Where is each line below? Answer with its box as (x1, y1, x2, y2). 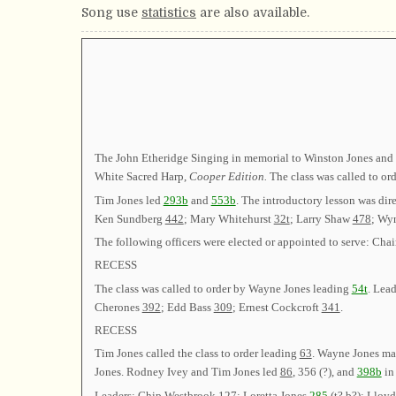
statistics (141, 5, 196, 19)
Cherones (94, 300, 142, 314)
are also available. (196, 5, 309, 19)
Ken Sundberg (94, 211, 165, 225)
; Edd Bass (160, 300, 214, 314)
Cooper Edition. (188, 170, 267, 184)
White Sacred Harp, (94, 170, 189, 184)
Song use (81, 5, 141, 19)
